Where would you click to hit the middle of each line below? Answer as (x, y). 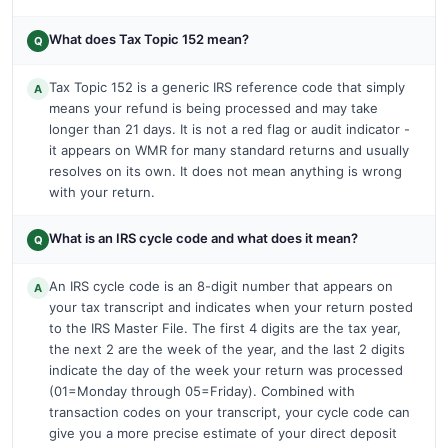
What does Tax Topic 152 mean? (149, 38)
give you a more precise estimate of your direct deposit (223, 432)
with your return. (102, 191)
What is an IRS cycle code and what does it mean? (203, 237)
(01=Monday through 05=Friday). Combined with (202, 390)
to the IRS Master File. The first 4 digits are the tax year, (225, 327)
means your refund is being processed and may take (213, 107)
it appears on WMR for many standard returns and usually (229, 149)
